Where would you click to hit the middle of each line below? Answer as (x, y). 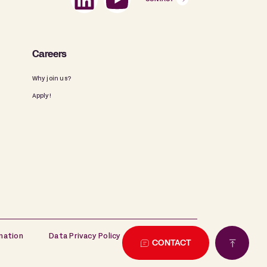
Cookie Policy (172, 237)
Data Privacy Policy (85, 237)
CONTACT (172, 243)
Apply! (41, 97)
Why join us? (51, 79)
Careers (49, 55)
